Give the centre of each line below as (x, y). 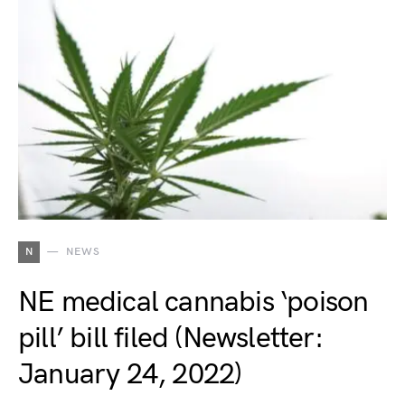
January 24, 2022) (130, 375)
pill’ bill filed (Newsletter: (170, 339)
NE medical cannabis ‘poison (193, 302)
